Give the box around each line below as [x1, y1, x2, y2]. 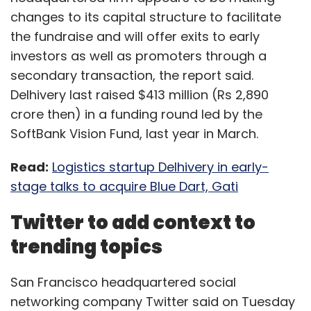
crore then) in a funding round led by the [10, 106, 262, 123]
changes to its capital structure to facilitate [10, 8, 281, 26]
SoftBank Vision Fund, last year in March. [10, 125, 258, 142]
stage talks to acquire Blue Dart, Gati [10, 178, 238, 195]
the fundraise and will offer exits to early [10, 28, 260, 45]
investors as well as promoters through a [10, 47, 267, 65]
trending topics [10, 234, 166, 260]
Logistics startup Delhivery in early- [52, 158, 269, 176]
